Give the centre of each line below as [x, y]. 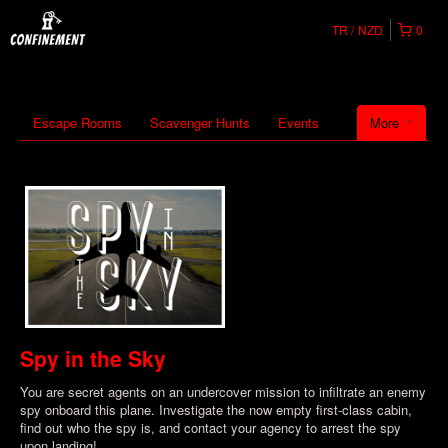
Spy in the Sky [93, 357]
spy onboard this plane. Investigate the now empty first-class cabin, [216, 409]
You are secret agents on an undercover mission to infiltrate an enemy [223, 391]
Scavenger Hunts [200, 122]
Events [298, 122]
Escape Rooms [77, 122]
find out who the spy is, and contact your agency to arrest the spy [210, 427]
